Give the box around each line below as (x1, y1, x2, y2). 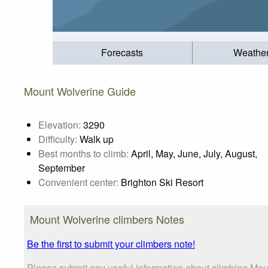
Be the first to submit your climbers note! (27, 236, 195, 251)
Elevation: (38, 117, 81, 132)
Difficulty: (38, 132, 77, 146)
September (38, 160, 85, 175)
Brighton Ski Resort (118, 175, 203, 189)
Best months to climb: (38, 146, 129, 160)
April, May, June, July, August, (129, 146, 257, 160)
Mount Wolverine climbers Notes (30, 211, 184, 227)
